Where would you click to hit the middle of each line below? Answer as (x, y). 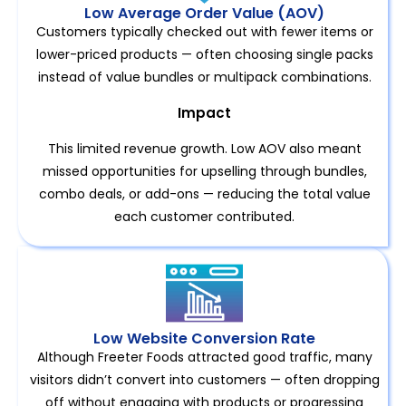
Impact (204, 113)
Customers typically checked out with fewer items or (204, 32)
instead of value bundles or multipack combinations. (204, 77)
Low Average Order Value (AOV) (204, 13)
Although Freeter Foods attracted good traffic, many (204, 358)
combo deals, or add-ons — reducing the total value (204, 194)
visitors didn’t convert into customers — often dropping (204, 380)
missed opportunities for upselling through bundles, (204, 171)
